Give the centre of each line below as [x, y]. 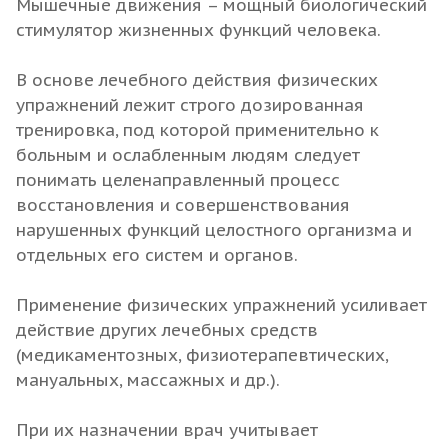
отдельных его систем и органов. [157, 254]
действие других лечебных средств [167, 329]
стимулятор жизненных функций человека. [198, 29]
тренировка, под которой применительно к [197, 129]
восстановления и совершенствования [183, 204]
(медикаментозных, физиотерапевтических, [202, 354]
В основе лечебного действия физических [197, 79]
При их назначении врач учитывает [167, 429]
